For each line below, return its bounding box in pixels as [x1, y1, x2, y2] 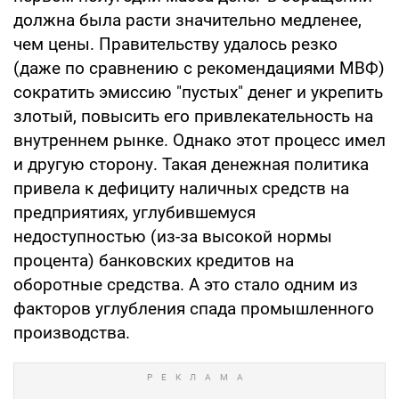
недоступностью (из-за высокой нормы [13, 225, 332, 247]
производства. [13, 322, 130, 343]
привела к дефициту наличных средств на [13, 177, 349, 199]
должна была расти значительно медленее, [13, 9, 362, 30]
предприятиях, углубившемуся [13, 201, 256, 223]
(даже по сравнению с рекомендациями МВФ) [13, 57, 385, 78]
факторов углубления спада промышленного [13, 297, 374, 319]
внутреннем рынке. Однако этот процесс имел [13, 129, 386, 151]
